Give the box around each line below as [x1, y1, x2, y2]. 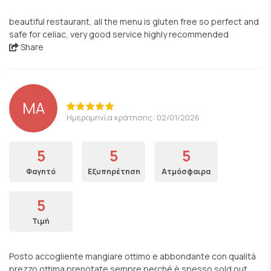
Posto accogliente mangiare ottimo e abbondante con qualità [9, 250, 256, 262]
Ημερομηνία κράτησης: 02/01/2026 [67, 111, 200, 123]
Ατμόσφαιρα [162, 166, 211, 177]
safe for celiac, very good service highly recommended [9, 28, 229, 40]
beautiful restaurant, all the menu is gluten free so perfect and [9, 16, 259, 27]
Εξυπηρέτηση [88, 166, 140, 177]
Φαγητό [26, 166, 56, 177]
